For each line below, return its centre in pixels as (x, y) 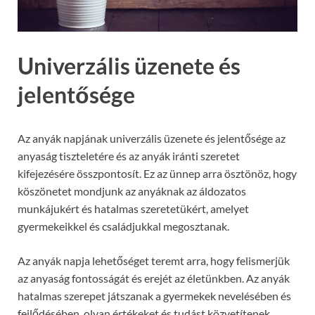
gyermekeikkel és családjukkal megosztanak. (123, 226)
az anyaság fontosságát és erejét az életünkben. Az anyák (154, 278)
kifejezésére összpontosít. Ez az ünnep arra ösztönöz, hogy (157, 174)
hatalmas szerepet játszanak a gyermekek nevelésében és (154, 296)
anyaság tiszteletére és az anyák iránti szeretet (129, 156)
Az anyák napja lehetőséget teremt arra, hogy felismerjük (154, 261)
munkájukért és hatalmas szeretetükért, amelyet (133, 209)
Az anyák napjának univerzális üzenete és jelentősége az (152, 139)
